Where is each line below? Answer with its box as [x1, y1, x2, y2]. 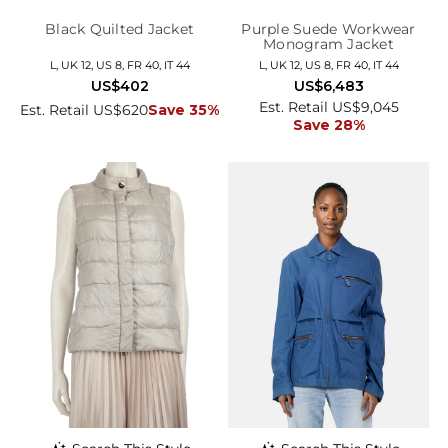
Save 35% [148, 101, 219, 120]
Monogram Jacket [263, 35, 394, 54]
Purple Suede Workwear [241, 20, 416, 39]
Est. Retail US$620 [20, 101, 148, 120]
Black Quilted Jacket [45, 20, 194, 39]
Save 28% [292, 116, 365, 135]
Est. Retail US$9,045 [258, 98, 399, 117]
